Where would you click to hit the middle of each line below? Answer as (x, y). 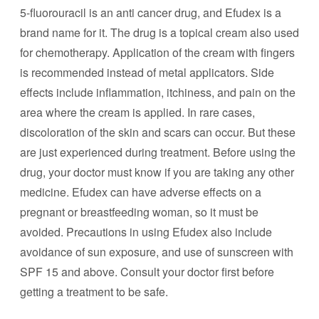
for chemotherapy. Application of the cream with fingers (157, 52)
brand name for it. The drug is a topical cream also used (159, 32)
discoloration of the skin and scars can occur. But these (158, 132)
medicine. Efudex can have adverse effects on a (141, 192)
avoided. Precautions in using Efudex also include (146, 232)
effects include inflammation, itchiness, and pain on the (158, 92)
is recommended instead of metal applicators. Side (147, 72)
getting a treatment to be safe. (94, 292)
